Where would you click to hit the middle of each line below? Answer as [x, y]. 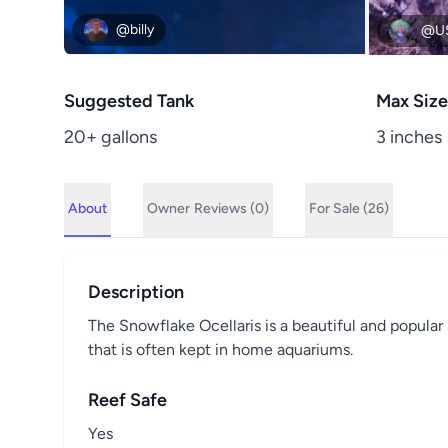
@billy [135, 30]
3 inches [409, 136]
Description [136, 291]
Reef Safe [127, 399]
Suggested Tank [129, 100]
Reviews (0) [231, 208]
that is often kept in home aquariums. [220, 349]
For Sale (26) [349, 208]
